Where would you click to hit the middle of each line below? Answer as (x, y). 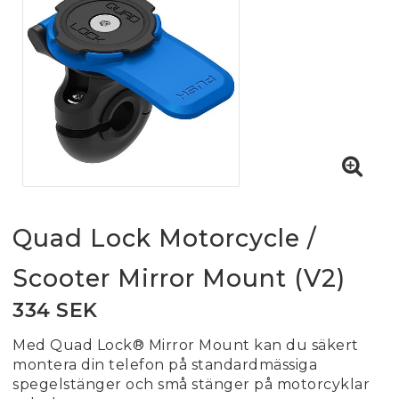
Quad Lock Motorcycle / (165, 238)
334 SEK (55, 310)
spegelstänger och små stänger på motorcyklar (191, 384)
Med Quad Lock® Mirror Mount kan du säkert (186, 345)
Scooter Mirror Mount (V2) (179, 278)
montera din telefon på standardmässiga (165, 365)
